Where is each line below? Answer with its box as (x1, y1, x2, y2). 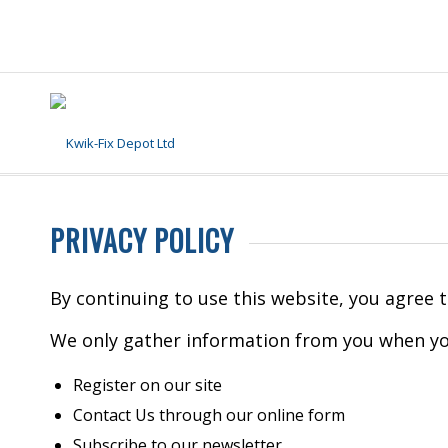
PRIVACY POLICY (50, 220, 234, 261)
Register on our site (73, 373, 222, 396)
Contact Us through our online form (73, 403, 345, 426)
